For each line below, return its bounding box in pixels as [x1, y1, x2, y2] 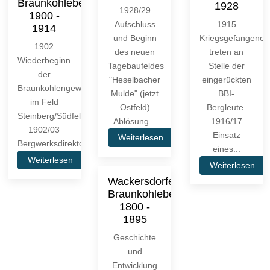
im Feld [30, 96, 58, 107]
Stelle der [208, 60, 245, 71]
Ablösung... [113, 116, 157, 126]
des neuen [115, 46, 155, 57]
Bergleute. [207, 102, 246, 112]
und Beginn [113, 33, 157, 43]
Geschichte [113, 232, 157, 242]
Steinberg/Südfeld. [17, 110, 88, 121]
